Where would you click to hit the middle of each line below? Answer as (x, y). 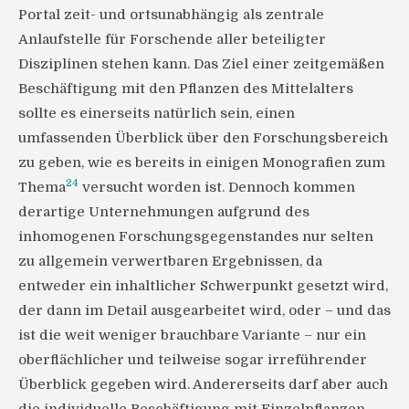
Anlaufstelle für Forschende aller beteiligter (172, 40)
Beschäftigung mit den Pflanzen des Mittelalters (186, 89)
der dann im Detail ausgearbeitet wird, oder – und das (204, 311)
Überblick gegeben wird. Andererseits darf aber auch (203, 385)
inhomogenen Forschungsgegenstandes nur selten (196, 237)
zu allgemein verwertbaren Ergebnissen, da (170, 262)
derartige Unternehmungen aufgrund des (164, 212)
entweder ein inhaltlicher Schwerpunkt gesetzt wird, (203, 286)
